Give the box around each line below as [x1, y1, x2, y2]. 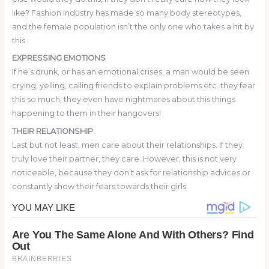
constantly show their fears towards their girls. [11, 181, 188, 191]
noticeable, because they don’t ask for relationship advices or [11, 168, 250, 177]
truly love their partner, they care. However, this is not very [11, 154, 237, 163]
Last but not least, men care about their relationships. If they [11, 140, 243, 150]
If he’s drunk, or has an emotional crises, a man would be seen [11, 67, 249, 77]
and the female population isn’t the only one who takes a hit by [11, 22, 254, 32]
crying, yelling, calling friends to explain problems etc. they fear [11, 81, 255, 91]
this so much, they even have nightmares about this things [11, 95, 235, 104]
